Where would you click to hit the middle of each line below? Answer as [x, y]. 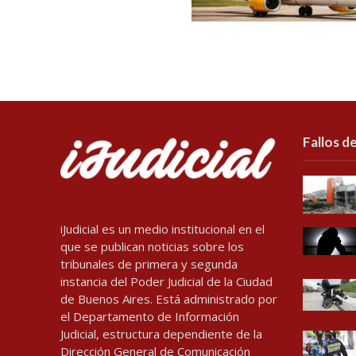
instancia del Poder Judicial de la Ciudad [166, 281]
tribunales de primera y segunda [149, 263]
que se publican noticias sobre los [152, 246]
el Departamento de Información [149, 316]
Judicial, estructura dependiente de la [161, 333]
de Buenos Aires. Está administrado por [168, 298]
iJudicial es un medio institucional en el [162, 228]
